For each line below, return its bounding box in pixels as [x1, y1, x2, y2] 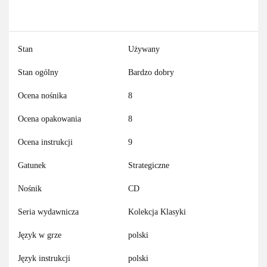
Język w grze [18, 231, 61, 240]
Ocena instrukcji [18, 138, 73, 147]
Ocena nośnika [18, 91, 67, 101]
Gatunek [18, 161, 46, 170]
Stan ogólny [18, 68, 58, 77]
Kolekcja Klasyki [128, 207, 186, 217]
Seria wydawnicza [18, 207, 79, 217]
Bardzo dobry [128, 68, 174, 77]
